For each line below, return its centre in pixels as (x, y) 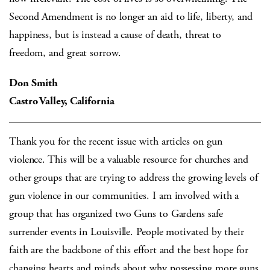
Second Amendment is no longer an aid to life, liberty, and (131, 17)
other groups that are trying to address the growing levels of (133, 178)
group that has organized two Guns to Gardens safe (116, 214)
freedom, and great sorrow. (65, 53)
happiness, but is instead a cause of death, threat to (115, 35)
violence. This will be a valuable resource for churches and (129, 160)
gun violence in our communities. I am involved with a (124, 196)
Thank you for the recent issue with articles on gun (116, 142)
